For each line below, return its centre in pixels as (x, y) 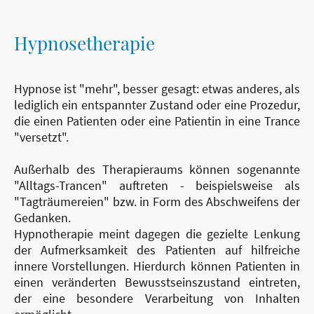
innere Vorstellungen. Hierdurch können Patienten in (157, 266)
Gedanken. (44, 218)
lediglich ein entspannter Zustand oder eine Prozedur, (157, 105)
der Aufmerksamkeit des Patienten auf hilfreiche (157, 250)
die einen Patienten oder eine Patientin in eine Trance (157, 121)
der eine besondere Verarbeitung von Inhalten (157, 299)
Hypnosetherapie (84, 43)
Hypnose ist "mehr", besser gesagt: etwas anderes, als (157, 89)
